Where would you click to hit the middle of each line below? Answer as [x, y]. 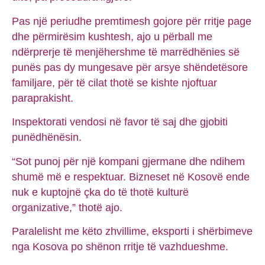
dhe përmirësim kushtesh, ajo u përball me [112, 36]
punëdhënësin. [47, 138]
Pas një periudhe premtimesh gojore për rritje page [132, 21]
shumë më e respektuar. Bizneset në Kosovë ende [131, 177]
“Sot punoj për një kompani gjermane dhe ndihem [128, 161]
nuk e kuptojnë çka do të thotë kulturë [100, 192]
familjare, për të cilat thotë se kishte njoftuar [114, 83]
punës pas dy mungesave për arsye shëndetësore [130, 67]
